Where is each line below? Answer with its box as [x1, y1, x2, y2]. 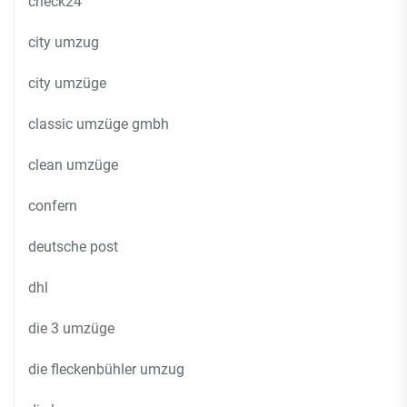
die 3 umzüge [28, 320, 114, 337]
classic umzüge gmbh [28, 115, 169, 133]
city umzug [28, 34, 99, 51]
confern [28, 197, 77, 214]
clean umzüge [28, 156, 118, 174]
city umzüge [28, 74, 106, 92]
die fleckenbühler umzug [28, 361, 184, 378]
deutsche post [28, 238, 118, 255]
